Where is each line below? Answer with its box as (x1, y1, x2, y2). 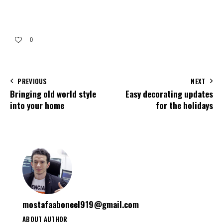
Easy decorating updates (125, 87, 213, 100)
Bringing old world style (10, 87, 96, 100)
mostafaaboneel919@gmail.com (22, 198, 139, 211)
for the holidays (156, 99, 213, 111)
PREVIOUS (17, 76, 47, 86)
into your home (10, 99, 64, 111)
